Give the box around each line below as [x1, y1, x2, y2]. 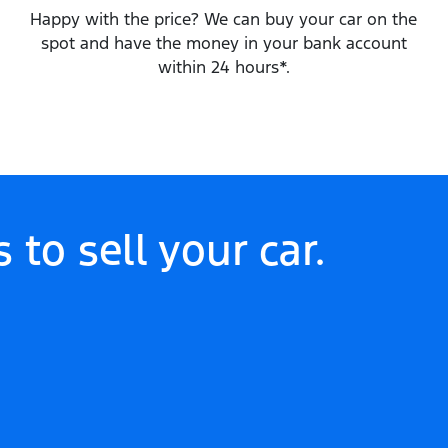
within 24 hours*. [157, 56, 290, 78]
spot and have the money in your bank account [40, 32, 407, 54]
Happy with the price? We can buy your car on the [30, 8, 418, 30]
